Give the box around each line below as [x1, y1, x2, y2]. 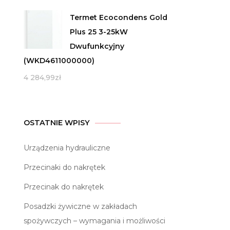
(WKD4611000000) [24, 56, 94, 66]
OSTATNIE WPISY [24, 118, 90, 128]
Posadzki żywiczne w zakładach [24, 202, 137, 212]
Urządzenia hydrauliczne [24, 143, 110, 153]
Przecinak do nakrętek [24, 182, 104, 192]
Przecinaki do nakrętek [24, 163, 105, 172]
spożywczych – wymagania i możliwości [24, 216, 165, 226]
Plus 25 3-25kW [70, 27, 128, 37]
